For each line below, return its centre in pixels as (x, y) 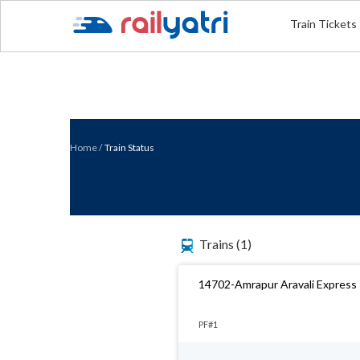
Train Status (129, 147)
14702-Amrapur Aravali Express (278, 284)
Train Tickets (324, 24)
